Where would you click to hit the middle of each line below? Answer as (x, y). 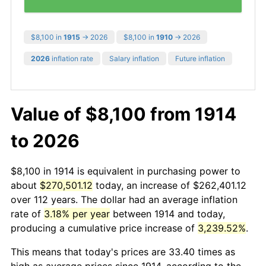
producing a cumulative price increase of (104, 228)
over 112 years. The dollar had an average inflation (124, 199)
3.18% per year (77, 213)
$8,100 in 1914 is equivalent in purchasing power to (126, 171)
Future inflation (200, 58)
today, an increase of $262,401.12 (170, 185)
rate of (27, 213)
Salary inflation (134, 58)
